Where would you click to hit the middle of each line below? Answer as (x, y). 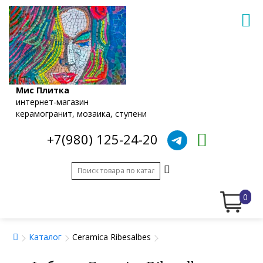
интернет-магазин (52, 102)
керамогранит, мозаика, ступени (81, 113)
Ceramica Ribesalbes (112, 237)
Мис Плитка (43, 90)
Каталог (45, 237)
